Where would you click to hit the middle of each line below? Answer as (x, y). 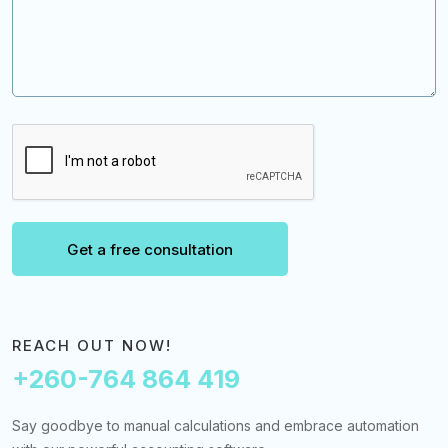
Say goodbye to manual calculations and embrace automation (215, 426)
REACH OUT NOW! (92, 346)
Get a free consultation (150, 250)
